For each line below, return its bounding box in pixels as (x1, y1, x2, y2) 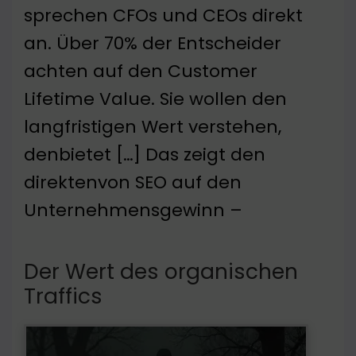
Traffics (24, 281, 103, 311)
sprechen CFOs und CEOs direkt (24, 3, 303, 29)
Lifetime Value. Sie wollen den (24, 87, 287, 112)
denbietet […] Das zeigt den (24, 142, 265, 168)
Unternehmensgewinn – (24, 198, 242, 223)
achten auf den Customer (24, 59, 257, 84)
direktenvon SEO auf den (24, 170, 242, 195)
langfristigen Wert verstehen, (24, 114, 281, 140)
